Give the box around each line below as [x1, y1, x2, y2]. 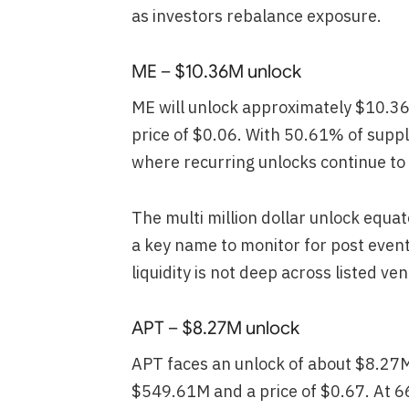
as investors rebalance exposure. [131, 5, 382, 27]
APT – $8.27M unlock [131, 316, 299, 340]
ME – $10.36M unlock [131, 59, 301, 83]
